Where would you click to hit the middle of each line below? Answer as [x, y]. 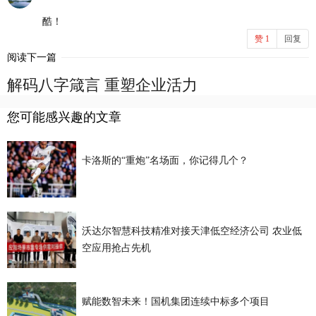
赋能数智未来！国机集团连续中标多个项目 [175, 302]
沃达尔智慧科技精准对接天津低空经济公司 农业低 [192, 231]
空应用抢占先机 [116, 248]
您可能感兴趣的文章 [64, 117]
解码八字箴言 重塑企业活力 [102, 85]
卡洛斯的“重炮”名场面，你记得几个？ [165, 161]
